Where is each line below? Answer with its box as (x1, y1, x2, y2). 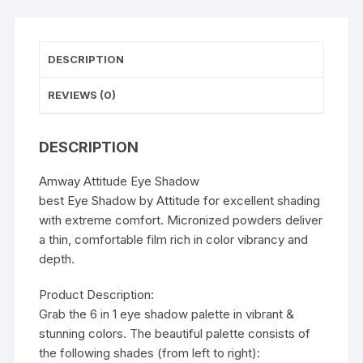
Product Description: (39, 287, 155, 303)
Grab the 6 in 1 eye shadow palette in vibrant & (39, 306, 295, 322)
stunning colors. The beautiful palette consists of (39, 326, 311, 342)
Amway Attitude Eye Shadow (39, 173, 200, 190)
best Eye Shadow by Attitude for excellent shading (39, 193, 321, 209)
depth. (39, 251, 75, 267)
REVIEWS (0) (48, 88, 117, 102)
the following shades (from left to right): (39, 345, 261, 361)
